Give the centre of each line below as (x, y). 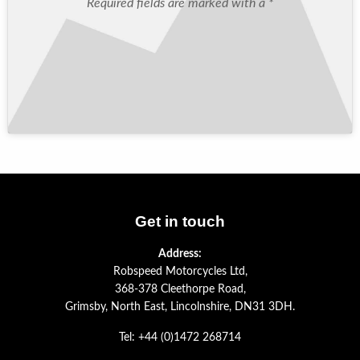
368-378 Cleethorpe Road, (180, 290)
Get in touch (180, 222)
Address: (180, 254)
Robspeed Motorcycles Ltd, (180, 272)
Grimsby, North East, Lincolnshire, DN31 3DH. (180, 307)
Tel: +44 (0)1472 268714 (180, 338)
